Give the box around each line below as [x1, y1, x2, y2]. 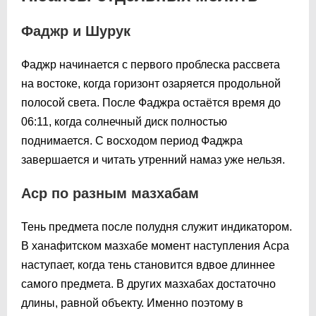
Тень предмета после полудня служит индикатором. [21, 220, 292, 233]
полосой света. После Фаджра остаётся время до [21, 96, 281, 109]
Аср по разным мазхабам [21, 185, 199, 201]
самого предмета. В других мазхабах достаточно [21, 277, 276, 290]
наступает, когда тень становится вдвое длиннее [21, 258, 275, 271]
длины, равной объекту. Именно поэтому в [21, 296, 243, 309]
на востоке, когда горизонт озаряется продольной [21, 77, 281, 90]
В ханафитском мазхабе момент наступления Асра [21, 239, 289, 252]
